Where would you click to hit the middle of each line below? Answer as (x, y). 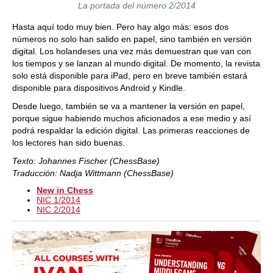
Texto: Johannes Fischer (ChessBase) (86, 161)
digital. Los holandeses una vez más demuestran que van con (132, 51)
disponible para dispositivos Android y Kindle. (99, 87)
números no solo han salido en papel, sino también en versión (132, 39)
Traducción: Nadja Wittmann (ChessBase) (93, 173)
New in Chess (65, 190)
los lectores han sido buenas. (69, 142)
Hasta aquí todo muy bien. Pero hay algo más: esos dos (120, 27)
